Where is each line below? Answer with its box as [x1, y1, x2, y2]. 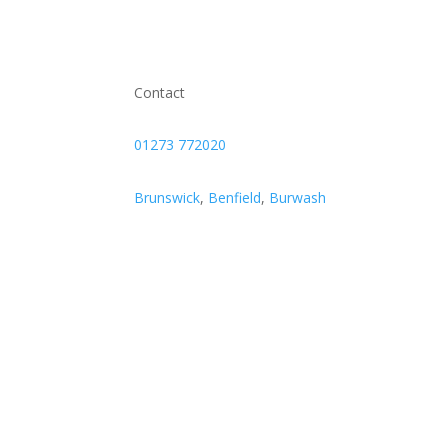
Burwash [269, 187, 327, 207]
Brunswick [134, 187, 201, 207]
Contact [134, 82, 186, 102]
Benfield [208, 187, 262, 207]
